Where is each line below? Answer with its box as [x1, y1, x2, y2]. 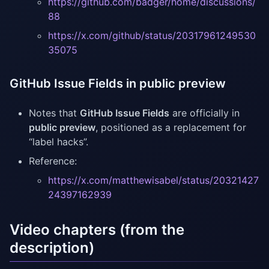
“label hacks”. [29, 136, 88, 148]
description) [10, 239, 94, 257]
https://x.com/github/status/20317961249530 [48, 29, 256, 42]
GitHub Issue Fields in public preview [10, 76, 226, 91]
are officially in [169, 107, 240, 119]
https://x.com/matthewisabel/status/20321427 [48, 174, 259, 187]
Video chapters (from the [10, 221, 184, 239]
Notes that [29, 107, 80, 119]
